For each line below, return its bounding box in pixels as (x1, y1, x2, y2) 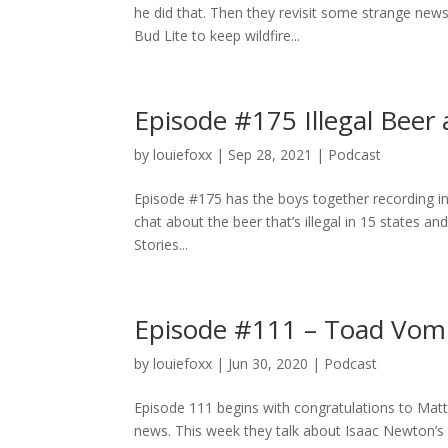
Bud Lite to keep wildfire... (134, 25, 301, 45)
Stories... (134, 234, 189, 254)
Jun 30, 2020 (228, 353, 309, 373)
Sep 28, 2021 (228, 144, 313, 164)
